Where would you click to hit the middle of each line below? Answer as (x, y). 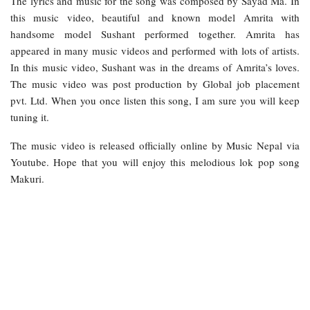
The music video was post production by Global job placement (155, 83)
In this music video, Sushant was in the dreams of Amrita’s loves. (155, 67)
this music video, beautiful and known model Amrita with (155, 17)
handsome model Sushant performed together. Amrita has (155, 34)
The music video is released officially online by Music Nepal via (155, 145)
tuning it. (30, 117)
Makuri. (27, 178)
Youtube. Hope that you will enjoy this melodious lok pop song (155, 162)
